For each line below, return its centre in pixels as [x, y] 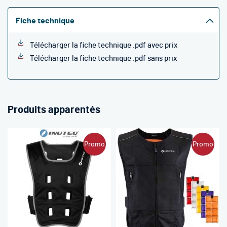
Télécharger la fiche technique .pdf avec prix [104, 45]
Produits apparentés [54, 110]
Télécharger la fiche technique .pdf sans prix [103, 59]
